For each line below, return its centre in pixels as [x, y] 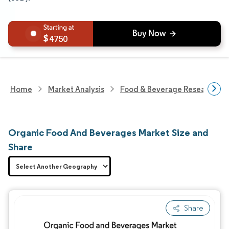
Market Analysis [76, 89]
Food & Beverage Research [168, 89]
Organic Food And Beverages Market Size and [108, 132]
